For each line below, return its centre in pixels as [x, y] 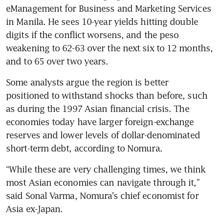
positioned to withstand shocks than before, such [107, 96]
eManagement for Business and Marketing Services [109, 9]
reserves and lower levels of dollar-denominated [103, 135]
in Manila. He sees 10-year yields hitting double [102, 22]
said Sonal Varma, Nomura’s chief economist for [102, 196]
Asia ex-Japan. [34, 209]
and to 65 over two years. [57, 61]
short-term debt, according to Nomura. [84, 148]
